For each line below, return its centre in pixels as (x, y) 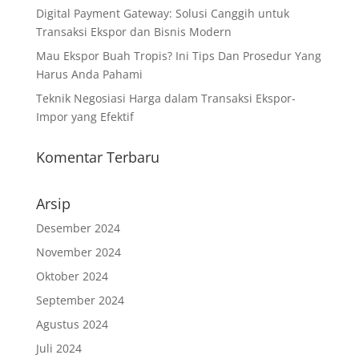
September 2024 (80, 301)
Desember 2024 (78, 228)
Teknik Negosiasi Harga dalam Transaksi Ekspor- (165, 99)
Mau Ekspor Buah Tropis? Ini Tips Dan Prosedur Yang (178, 56)
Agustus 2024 (72, 325)
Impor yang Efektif (85, 117)
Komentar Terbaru (97, 157)
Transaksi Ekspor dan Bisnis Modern (133, 32)
